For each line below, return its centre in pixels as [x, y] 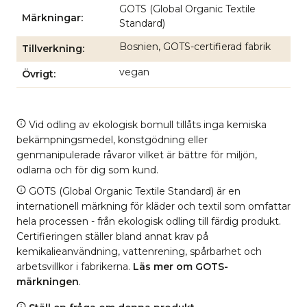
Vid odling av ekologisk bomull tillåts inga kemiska [146, 124]
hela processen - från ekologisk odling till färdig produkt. [149, 221]
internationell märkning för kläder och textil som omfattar [153, 206]
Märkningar [51, 18]
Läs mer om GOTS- [181, 266]
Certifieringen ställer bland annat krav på [112, 236]
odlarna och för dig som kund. [87, 170]
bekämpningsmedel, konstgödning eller [112, 139]
